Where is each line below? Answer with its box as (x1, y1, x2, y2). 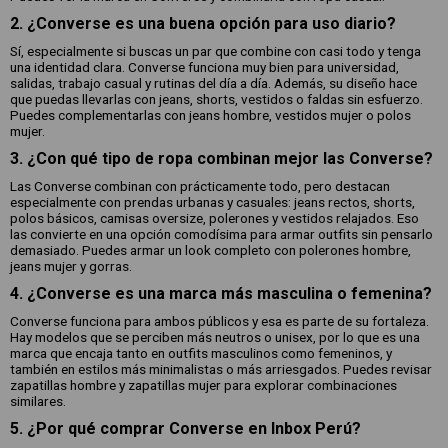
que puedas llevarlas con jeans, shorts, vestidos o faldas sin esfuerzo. (10, 91, 423, 107)
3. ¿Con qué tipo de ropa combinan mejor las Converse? (10, 149, 433, 168)
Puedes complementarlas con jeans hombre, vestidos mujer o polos (10, 107, 411, 123)
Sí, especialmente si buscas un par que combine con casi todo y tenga (10, 43, 421, 59)
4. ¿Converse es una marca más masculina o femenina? (10, 284, 432, 303)
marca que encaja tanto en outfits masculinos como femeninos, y (10, 345, 392, 361)
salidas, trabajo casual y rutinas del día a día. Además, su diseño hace (10, 75, 417, 91)
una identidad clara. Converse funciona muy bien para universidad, (10, 59, 399, 75)
